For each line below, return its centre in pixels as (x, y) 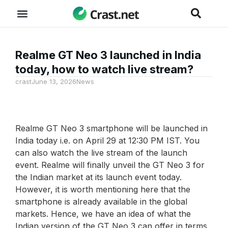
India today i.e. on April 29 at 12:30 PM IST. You (107, 141)
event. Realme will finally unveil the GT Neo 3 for (110, 165)
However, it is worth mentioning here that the (103, 190)
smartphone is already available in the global (101, 202)
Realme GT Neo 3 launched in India (108, 55)
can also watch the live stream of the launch (101, 153)
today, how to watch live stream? (104, 69)
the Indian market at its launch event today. (98, 177)
